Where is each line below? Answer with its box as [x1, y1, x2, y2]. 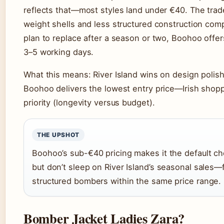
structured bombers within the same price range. [32, 176, 221, 186]
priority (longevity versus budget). [23, 97, 155, 108]
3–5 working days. [23, 47, 94, 57]
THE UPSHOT [37, 131, 80, 139]
